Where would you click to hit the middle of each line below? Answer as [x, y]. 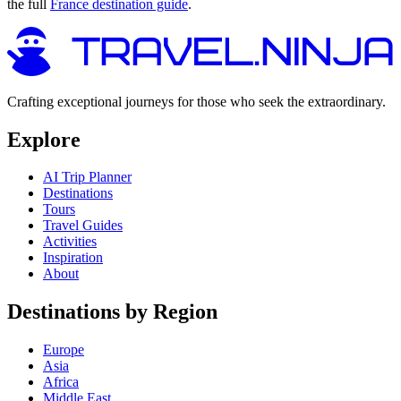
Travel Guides [83, 226]
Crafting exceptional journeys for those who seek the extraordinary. [196, 101]
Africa [61, 382]
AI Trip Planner [87, 177]
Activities [70, 242]
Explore [44, 139]
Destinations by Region [112, 312]
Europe [64, 350]
